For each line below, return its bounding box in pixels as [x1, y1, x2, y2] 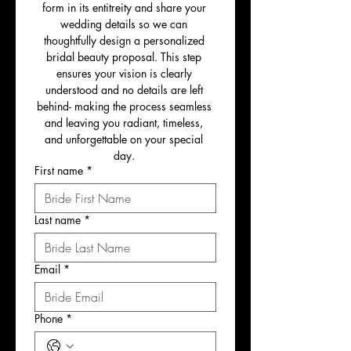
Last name [34, 212, 81, 227]
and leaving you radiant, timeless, [45, 115, 203, 130]
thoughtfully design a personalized [43, 33, 204, 48]
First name [34, 163, 83, 178]
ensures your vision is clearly [56, 66, 192, 81]
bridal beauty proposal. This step [46, 49, 201, 64]
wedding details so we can [60, 16, 187, 31]
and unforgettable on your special [45, 132, 203, 147]
